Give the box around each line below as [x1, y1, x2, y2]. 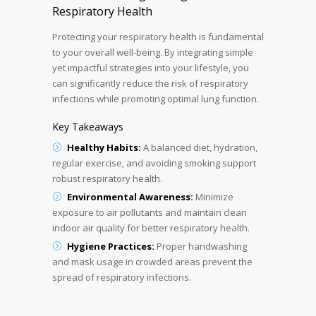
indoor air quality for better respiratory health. [52, 221, 250, 234]
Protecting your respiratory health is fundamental [52, 30, 264, 43]
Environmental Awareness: [67, 190, 193, 203]
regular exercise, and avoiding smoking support [52, 156, 256, 169]
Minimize [193, 190, 233, 203]
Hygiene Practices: [67, 239, 154, 253]
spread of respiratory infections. [52, 270, 191, 284]
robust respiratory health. [52, 171, 162, 185]
